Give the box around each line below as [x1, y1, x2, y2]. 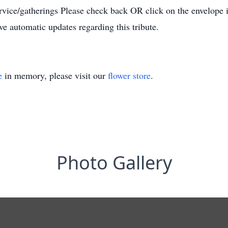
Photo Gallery [56, 150, 172, 175]
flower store [108, 69, 151, 81]
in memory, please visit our [2, 69, 108, 81]
